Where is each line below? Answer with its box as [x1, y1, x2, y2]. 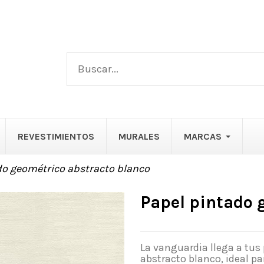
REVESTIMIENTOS [17, 130, 94, 142]
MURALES [118, 130, 160, 142]
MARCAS [183, 130, 222, 142]
